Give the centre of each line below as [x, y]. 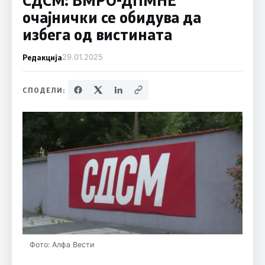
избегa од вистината [97, 34]
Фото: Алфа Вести [62, 244]
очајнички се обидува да [112, 17]
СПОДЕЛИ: [44, 90]
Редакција [42, 57]
